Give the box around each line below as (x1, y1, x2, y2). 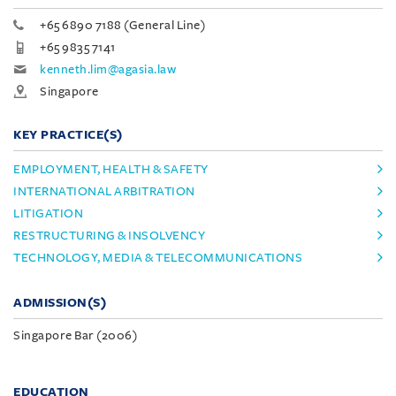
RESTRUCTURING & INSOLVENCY (13, 228, 205, 242)
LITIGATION (13, 206, 83, 220)
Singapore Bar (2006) (13, 328, 137, 342)
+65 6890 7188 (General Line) (40, 18, 205, 32)
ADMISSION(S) (13, 295, 106, 309)
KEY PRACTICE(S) (13, 127, 123, 141)
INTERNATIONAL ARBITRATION (13, 184, 195, 198)
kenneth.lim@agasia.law (40, 62, 176, 76)
